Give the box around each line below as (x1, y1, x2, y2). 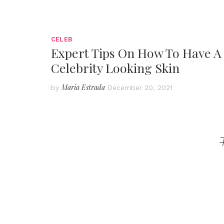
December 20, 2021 (107, 83, 172, 91)
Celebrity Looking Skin (51, 59, 179, 76)
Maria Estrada (61, 82, 105, 92)
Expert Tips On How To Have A (51, 44, 221, 61)
